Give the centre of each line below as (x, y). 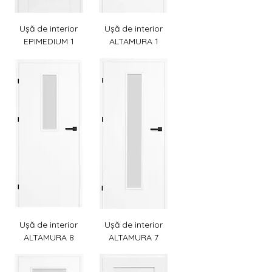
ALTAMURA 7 (134, 237)
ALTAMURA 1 (134, 41)
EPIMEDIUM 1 (49, 41)
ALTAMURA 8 (49, 237)
